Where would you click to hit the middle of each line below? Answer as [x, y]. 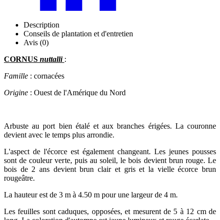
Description [41, 25]
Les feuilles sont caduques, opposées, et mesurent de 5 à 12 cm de [110, 211]
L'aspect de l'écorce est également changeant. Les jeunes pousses [110, 151]
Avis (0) [36, 42]
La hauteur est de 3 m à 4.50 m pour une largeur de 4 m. [91, 194]
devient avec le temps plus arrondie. [59, 135]
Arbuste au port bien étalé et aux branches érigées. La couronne [110, 126]
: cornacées [47, 76]
